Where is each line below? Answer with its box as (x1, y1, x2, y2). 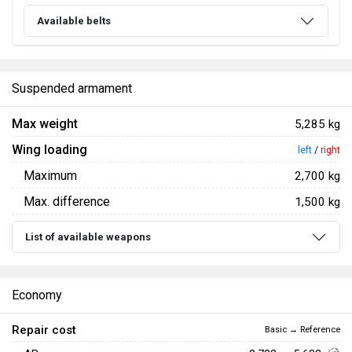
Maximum (24, 168, 77, 184)
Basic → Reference (265, 324, 340, 335)
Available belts (37, 15, 111, 27)
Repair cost (12, 323, 76, 338)
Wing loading (12, 142, 87, 158)
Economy (12, 288, 62, 303)
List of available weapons (25, 231, 151, 244)
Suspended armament (12, 81, 132, 97)
